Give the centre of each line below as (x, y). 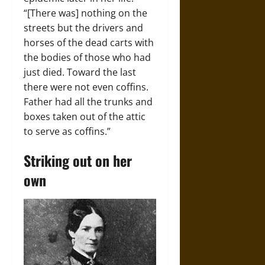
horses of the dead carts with (89, 42)
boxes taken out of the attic (85, 116)
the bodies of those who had (87, 57)
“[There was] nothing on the (85, 13)
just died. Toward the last (80, 72)
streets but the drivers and (83, 28)
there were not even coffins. (86, 87)
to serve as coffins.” (67, 131)
